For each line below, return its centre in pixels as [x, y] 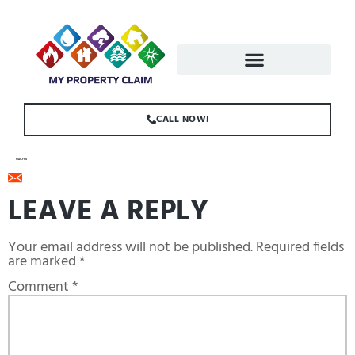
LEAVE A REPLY [108, 212]
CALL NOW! [183, 119]
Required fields [300, 247]
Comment [40, 287]
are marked [44, 261]
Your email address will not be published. [130, 247]
